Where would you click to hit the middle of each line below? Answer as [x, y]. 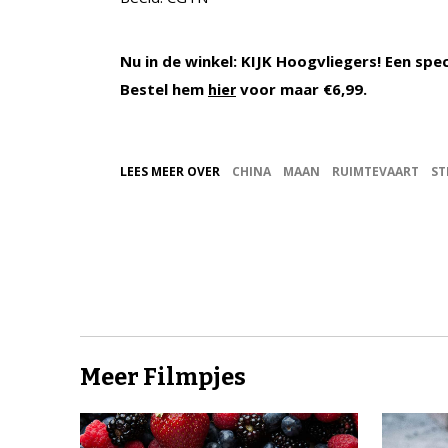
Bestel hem [164, 89]
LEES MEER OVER [170, 172]
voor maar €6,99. [301, 89]
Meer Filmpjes [163, 377]
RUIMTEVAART [375, 172]
